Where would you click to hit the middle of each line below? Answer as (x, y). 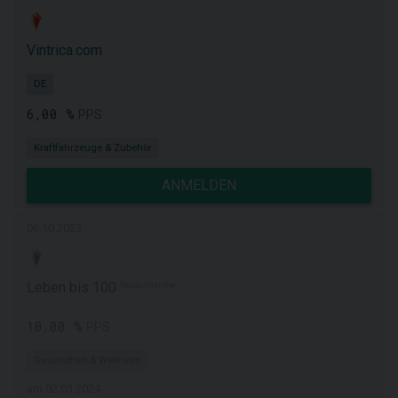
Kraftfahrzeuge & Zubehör (93, 148)
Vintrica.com (64, 50)
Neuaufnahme (148, 285)
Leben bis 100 (73, 287)
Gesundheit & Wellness (87, 360)
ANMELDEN (199, 185)
